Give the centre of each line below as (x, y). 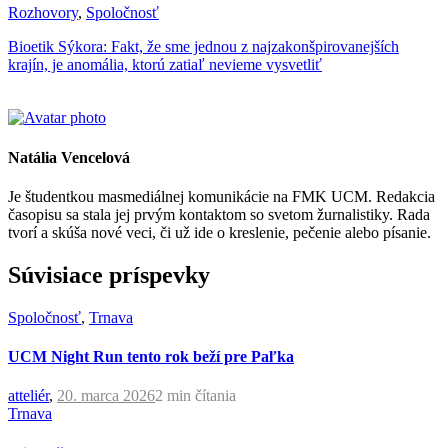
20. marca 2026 (106, 396)
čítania (215, 396)
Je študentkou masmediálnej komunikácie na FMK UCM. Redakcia (221, 196)
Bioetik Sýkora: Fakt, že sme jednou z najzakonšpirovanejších (203, 47)
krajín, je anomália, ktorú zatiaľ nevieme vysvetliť (165, 65)
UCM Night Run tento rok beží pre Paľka (151, 357)
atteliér (28, 396)
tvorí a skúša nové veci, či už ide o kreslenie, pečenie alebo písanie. (219, 232)
